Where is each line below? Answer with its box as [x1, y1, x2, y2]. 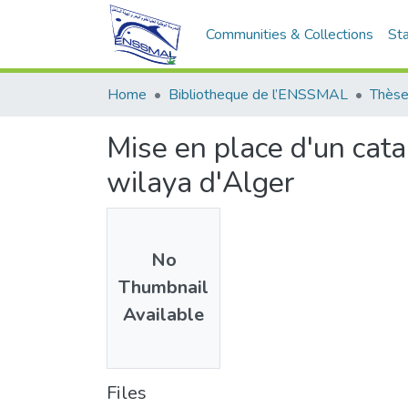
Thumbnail [118, 275, 209, 301]
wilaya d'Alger [107, 163, 295, 202]
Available [123, 302, 204, 328]
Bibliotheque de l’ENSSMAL [168, 85, 348, 105]
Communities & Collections [205, 25, 373, 45]
